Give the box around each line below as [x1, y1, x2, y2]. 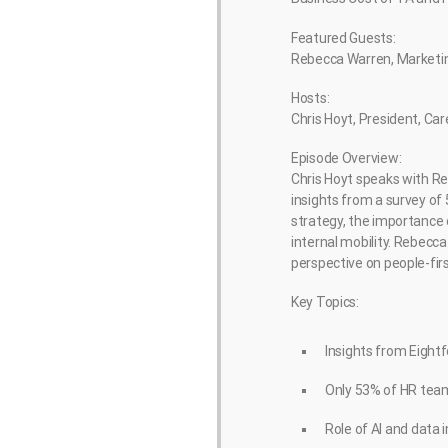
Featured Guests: [291, 29, 396, 46]
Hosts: [291, 89, 330, 106]
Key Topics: [291, 294, 359, 311]
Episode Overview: [291, 149, 402, 166]
